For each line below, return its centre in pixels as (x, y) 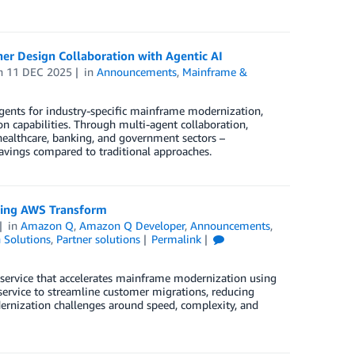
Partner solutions (98, 239)
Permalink (177, 239)
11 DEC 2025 (40, 72)
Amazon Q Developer (132, 226)
